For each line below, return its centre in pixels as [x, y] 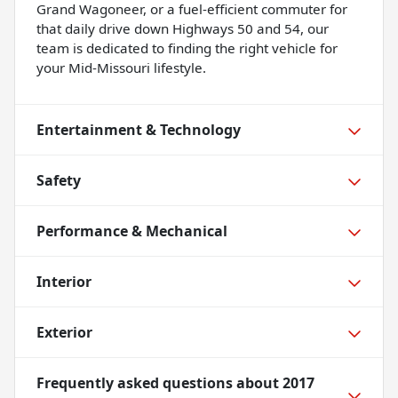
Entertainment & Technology [139, 130]
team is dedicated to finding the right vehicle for [187, 48]
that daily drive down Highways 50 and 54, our [183, 29]
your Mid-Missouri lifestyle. [121, 68]
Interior [64, 282]
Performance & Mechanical [132, 231]
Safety [59, 181]
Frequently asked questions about [159, 383]
